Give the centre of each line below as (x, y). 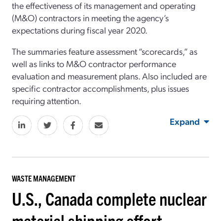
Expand (185, 121)
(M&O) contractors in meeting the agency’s (90, 18)
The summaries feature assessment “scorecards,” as (105, 51)
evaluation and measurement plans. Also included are (109, 76)
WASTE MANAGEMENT (44, 178)
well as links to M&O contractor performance (94, 64)
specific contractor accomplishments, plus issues (100, 88)
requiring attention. (47, 101)
